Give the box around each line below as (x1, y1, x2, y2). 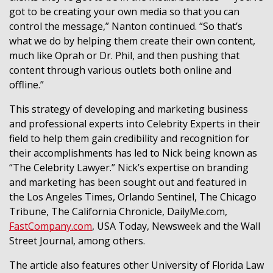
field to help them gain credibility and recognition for (9, 132, 249, 145)
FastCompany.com (9, 219, 92, 233)
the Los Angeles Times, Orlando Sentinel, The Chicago (9, 190, 257, 204)
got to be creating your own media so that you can (9, 5, 239, 18)
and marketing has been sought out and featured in (9, 175, 247, 189)
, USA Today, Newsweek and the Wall (92, 219, 260, 233)
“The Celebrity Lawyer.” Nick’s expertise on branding (9, 161, 249, 174)
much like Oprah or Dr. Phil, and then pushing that (9, 49, 239, 62)
